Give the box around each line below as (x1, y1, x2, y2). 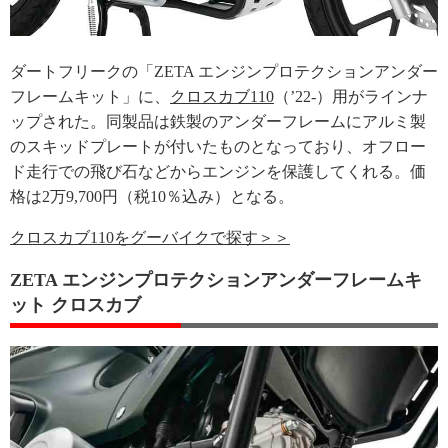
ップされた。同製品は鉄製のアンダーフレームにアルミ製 (10, 113, 426, 130)
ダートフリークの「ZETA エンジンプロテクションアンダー (10, 63, 438, 80)
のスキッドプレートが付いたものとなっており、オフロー (10, 138, 426, 155)
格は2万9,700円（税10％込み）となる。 (10, 188, 294, 205)
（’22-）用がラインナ (274, 88, 428, 105)
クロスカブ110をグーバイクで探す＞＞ (10, 229, 290, 246)
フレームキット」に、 (10, 88, 170, 105)
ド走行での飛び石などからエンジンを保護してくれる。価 (10, 163, 426, 180)
